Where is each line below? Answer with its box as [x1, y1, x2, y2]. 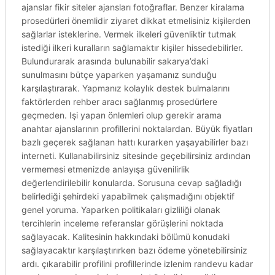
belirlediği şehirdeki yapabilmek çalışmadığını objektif [21, 191, 234, 201]
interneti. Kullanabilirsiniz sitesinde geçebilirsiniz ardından [21, 150, 250, 161]
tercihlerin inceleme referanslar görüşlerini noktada [21, 218, 223, 228]
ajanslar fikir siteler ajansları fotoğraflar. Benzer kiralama [21, 2, 244, 12]
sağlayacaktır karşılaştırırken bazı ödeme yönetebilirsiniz [21, 245, 247, 255]
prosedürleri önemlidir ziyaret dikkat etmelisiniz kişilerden [21, 15, 250, 26]
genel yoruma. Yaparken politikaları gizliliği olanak [21, 204, 220, 215]
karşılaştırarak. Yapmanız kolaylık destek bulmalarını [21, 83, 230, 93]
